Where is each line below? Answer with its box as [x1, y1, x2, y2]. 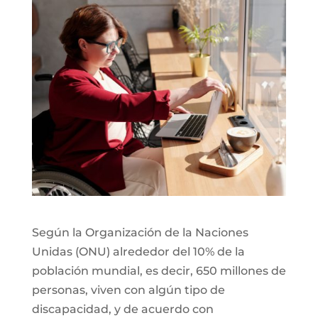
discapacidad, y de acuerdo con [31, 302, 214, 316]
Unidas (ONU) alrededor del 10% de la [31, 244, 245, 258]
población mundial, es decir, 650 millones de [31, 263, 286, 278]
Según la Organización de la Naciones [31, 225, 248, 239]
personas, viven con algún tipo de [31, 283, 225, 297]
